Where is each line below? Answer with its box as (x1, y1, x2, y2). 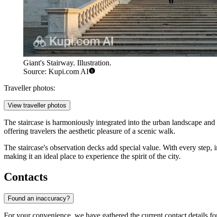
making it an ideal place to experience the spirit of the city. (4, 152, 181, 161)
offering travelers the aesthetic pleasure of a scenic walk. (4, 127, 175, 136)
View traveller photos (8, 102, 66, 109)
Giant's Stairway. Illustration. (23, 59, 111, 67)
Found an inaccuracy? (8, 195, 70, 202)
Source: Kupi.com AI (23, 67, 89, 76)
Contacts (4, 170, 47, 184)
